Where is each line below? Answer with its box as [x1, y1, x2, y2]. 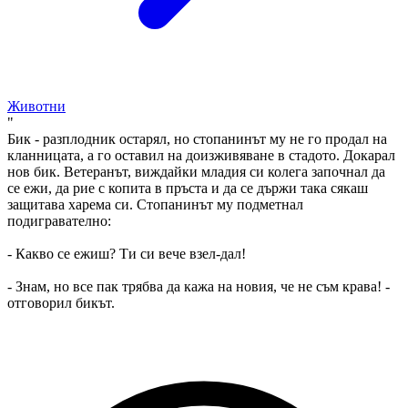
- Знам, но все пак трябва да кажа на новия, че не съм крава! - [7, 279, 390, 294]
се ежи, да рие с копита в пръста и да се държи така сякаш [7, 180, 368, 196]
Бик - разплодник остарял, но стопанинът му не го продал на [7, 131, 387, 147]
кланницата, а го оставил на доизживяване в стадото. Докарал [7, 148, 395, 163]
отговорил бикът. [7, 295, 115, 311]
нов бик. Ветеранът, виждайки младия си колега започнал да [7, 164, 385, 179]
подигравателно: [7, 213, 111, 229]
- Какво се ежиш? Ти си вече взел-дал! [7, 246, 246, 261]
